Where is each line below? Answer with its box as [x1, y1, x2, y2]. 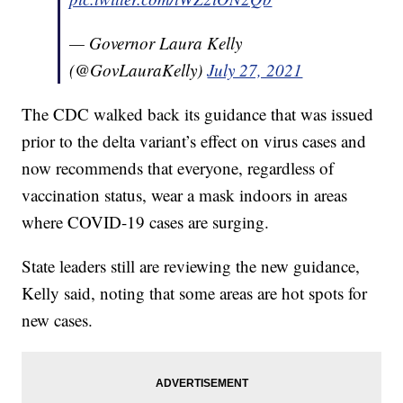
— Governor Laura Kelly [69, 31, 243, 55]
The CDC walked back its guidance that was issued [22, 103, 374, 126]
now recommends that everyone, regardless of [22, 157, 335, 180]
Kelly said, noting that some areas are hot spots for [22, 282, 368, 305]
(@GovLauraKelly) [69, 58, 208, 82]
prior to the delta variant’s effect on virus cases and [22, 130, 367, 153]
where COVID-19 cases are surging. [22, 210, 270, 234]
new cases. [22, 309, 94, 332]
